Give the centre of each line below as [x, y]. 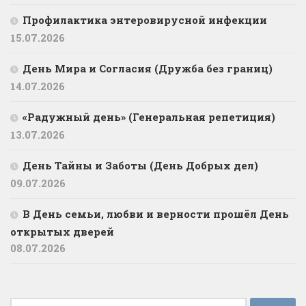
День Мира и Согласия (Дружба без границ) [148, 68]
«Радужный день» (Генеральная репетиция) [149, 116]
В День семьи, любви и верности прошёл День [156, 213]
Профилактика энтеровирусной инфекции [145, 19]
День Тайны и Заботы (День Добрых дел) [140, 165]
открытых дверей [62, 231]
